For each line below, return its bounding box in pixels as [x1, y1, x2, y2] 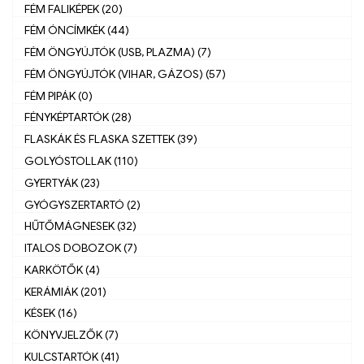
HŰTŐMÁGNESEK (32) [24, 219, 136, 234]
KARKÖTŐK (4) [24, 262, 100, 277]
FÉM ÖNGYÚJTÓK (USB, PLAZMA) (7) [24, 45, 211, 60]
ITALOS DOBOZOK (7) [24, 240, 137, 256]
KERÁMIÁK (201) [24, 284, 106, 299]
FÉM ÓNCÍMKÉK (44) [24, 23, 129, 38]
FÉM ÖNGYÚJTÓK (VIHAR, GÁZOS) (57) [24, 66, 226, 81]
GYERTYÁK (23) [24, 175, 100, 190]
